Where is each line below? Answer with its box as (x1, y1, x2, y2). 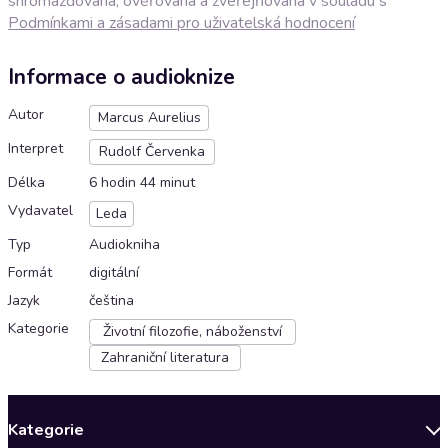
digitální (89, 263, 139, 283)
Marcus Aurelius (97, 108, 201, 128)
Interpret (8, 139, 63, 159)
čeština (89, 291, 134, 311)
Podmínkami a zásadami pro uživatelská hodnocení (8, 11, 355, 34)
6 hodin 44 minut (89, 173, 195, 193)
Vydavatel (8, 201, 73, 221)
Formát (8, 263, 52, 283)
